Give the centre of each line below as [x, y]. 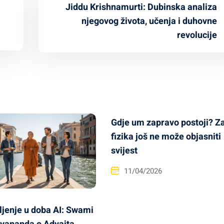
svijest [124, 151]
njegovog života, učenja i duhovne [149, 21]
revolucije [197, 35]
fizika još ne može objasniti [166, 137]
